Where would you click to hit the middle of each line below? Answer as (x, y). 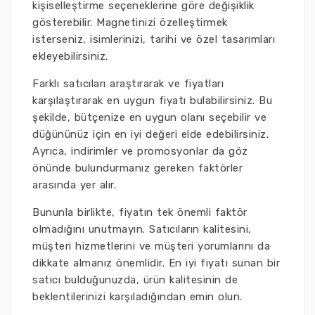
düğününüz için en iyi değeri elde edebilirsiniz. (150, 135)
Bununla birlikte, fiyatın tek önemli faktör (140, 213)
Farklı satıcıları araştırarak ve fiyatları (128, 84)
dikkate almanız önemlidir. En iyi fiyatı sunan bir (156, 263)
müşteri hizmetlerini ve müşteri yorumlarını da (151, 246)
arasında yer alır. (74, 185)
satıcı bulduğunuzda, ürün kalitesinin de (135, 280)
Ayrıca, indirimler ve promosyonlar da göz (140, 152)
